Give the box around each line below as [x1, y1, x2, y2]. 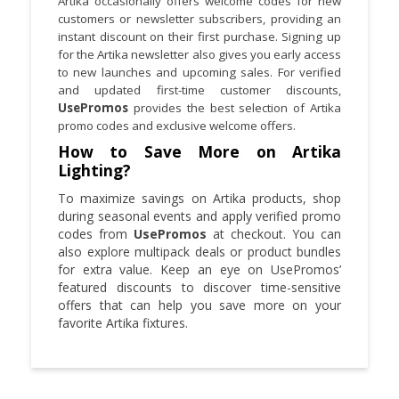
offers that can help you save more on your [58, 296, 341, 313]
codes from [58, 224, 134, 242]
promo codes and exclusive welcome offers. [58, 117, 296, 134]
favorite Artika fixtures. [58, 313, 188, 331]
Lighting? [58, 159, 131, 181]
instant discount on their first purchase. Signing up [58, 28, 341, 45]
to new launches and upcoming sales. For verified [58, 63, 341, 80]
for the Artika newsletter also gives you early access [58, 45, 341, 62]
